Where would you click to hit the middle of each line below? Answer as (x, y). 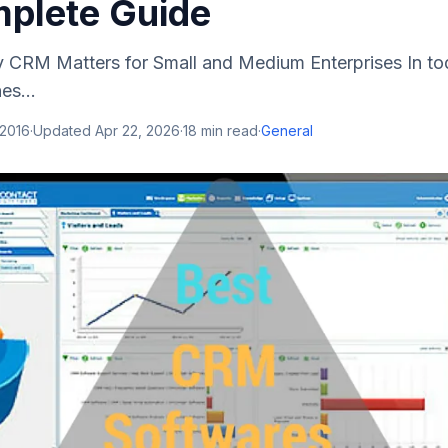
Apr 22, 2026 (137, 130)
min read (227, 130)
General (287, 130)
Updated (64, 130)
